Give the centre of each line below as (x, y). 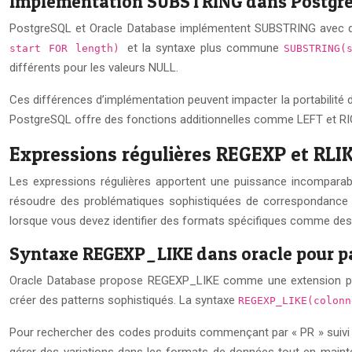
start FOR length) (68, 48)
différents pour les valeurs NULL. (94, 67)
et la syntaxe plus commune (205, 48)
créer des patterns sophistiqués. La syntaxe (124, 300)
